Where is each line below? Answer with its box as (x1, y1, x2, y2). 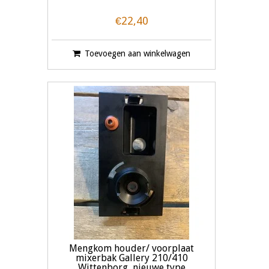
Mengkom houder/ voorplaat (69, 243, 194, 255)
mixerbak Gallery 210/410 (75, 252, 188, 264)
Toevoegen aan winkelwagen (85, 49, 190, 59)
